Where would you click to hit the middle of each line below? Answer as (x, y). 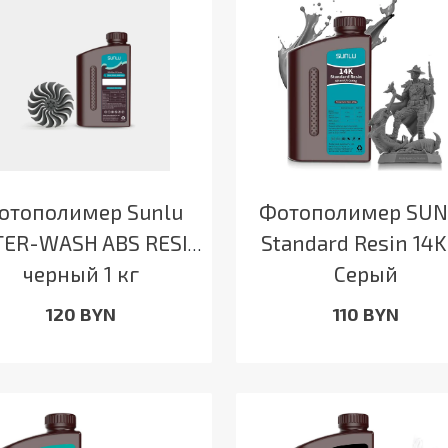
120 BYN (81, 314)
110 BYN (366, 314)
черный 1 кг (81, 274)
